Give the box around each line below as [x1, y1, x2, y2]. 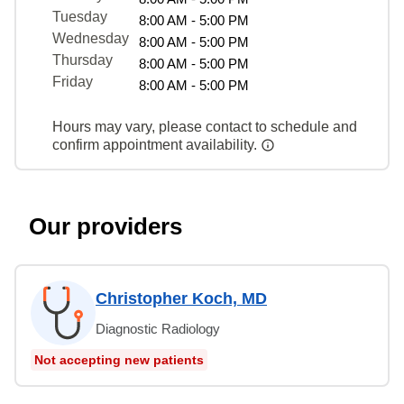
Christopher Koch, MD [96, 289, 267, 308]
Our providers [29, 212, 182, 240]
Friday [52, 73, 93, 89]
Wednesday [52, 30, 129, 46]
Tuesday [52, 8, 107, 24]
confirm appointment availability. [52, 136, 261, 152]
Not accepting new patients [34, 352, 204, 367]
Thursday [52, 51, 113, 68]
